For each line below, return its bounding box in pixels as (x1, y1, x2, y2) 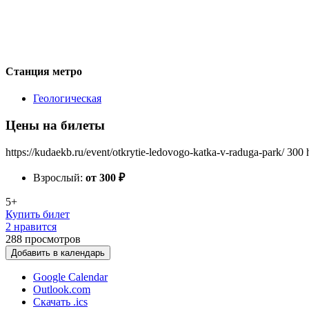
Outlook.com (33, 283, 90, 295)
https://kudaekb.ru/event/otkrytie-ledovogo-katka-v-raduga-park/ (6, 146, 284, 158)
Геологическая (33, 92, 101, 105)
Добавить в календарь (11, 247, 105, 258)
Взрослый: (33, 171, 86, 183)
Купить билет (6, 208, 70, 220)
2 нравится (6, 220, 57, 232)
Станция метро (6, 65, 82, 77)
